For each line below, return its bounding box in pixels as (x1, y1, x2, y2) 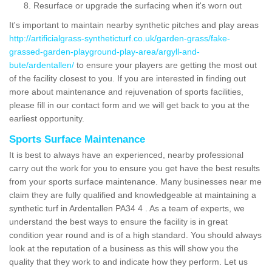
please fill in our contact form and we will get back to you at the (9, 100, 250, 110)
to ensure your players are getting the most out (74, 59, 257, 70)
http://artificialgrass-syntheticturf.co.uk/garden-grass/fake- (9, 33, 230, 43)
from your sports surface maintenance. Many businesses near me (9, 176, 262, 186)
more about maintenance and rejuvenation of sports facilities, (9, 86, 243, 97)
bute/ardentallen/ (9, 59, 74, 70)
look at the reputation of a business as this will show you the (9, 243, 239, 253)
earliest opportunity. (9, 113, 84, 123)
